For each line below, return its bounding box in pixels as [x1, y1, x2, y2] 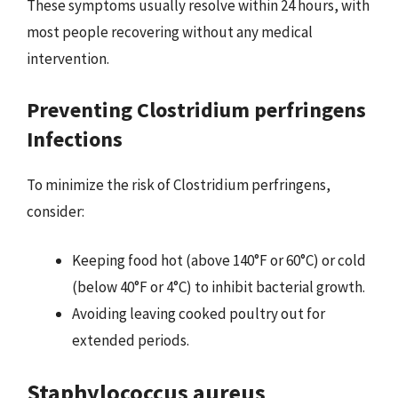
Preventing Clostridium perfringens [27, 95, 366, 123]
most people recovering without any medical [27, 22, 313, 42]
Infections [27, 124, 123, 153]
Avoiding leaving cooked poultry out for [72, 304, 325, 323]
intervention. [27, 49, 109, 68]
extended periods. [72, 330, 189, 350]
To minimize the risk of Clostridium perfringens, [27, 174, 330, 195]
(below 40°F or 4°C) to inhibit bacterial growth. [72, 277, 365, 297]
